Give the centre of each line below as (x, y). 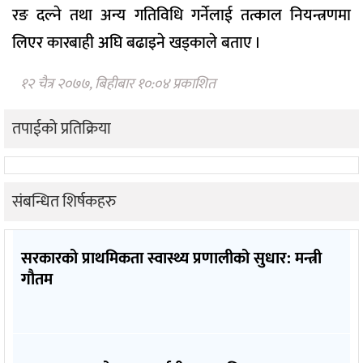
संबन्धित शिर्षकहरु (64, 202)
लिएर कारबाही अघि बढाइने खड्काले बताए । (137, 43)
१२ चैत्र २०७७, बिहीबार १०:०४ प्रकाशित (118, 85)
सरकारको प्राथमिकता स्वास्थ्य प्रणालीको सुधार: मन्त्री (171, 259)
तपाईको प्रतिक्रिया (62, 129)
